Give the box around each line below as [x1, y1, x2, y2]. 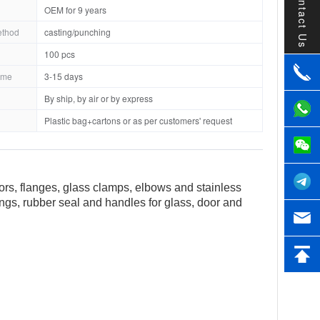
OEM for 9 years [44, 4, 106, 16]
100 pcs [44, 48, 75, 60]
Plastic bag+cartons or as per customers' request [44, 114, 232, 126]
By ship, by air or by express [44, 92, 153, 104]
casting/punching [44, 26, 111, 38]
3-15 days [44, 70, 83, 82]
